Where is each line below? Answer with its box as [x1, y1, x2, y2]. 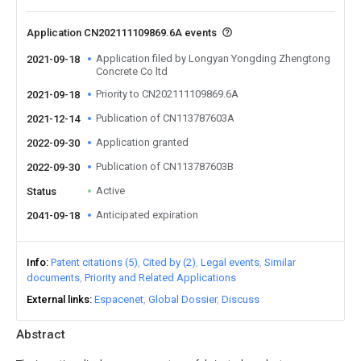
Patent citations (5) [51, 256, 138, 268]
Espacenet [94, 293, 143, 305]
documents [27, 272, 80, 284]
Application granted [96, 136, 189, 148]
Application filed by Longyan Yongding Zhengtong [96, 52, 330, 64]
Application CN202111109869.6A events [27, 27, 219, 39]
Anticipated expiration [96, 209, 198, 221]
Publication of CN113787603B [96, 160, 234, 172]
